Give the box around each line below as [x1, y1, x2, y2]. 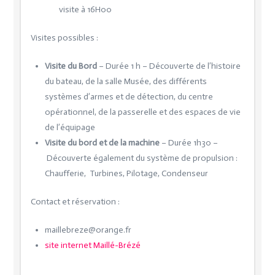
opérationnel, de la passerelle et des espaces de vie [44, 106, 241, 117]
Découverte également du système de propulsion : [46, 152, 238, 163]
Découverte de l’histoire [149, 60, 241, 71]
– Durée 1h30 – [159, 137, 218, 148]
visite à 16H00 [58, 4, 112, 15]
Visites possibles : [30, 32, 98, 43]
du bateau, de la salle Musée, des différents [44, 76, 207, 87]
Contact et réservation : [30, 196, 120, 207]
